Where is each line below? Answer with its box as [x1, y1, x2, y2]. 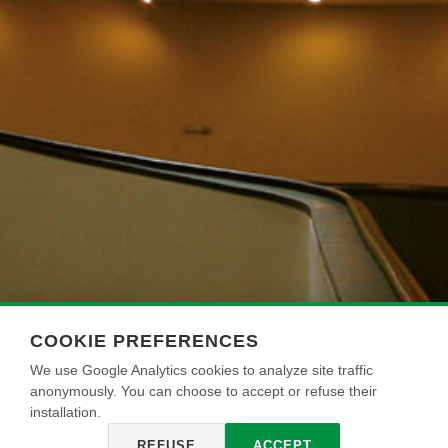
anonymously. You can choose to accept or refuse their [30, 383, 377, 399]
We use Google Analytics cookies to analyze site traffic [30, 362, 373, 378]
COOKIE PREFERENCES [30, 331, 259, 351]
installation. [30, 404, 101, 420]
